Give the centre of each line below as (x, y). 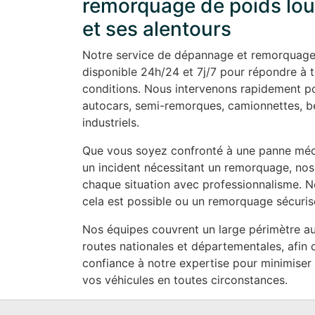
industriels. (111, 123)
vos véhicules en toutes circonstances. (185, 280)
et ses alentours (157, 29)
